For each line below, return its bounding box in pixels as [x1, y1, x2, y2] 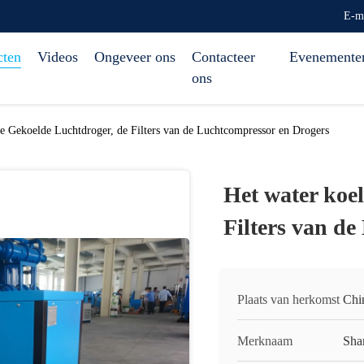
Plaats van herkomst [237, 292, 340, 306]
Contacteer [192, 49, 255, 65]
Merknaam [237, 334, 292, 348]
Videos [37, 49, 78, 65]
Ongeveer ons [94, 49, 175, 65]
